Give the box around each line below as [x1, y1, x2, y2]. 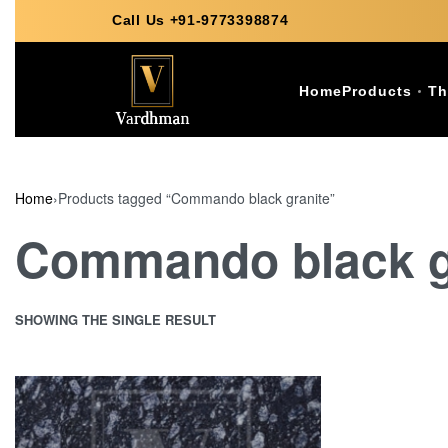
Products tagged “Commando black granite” [58, 188, 335, 208]
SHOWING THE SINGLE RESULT [15, 310, 216, 329]
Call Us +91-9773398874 [112, 12, 289, 28]
